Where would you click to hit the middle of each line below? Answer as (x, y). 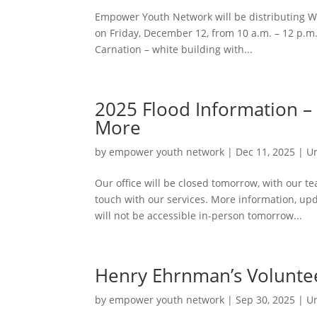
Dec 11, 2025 (266, 151)
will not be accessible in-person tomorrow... (199, 215)
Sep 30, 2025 (266, 299)
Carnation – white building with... (174, 49)
